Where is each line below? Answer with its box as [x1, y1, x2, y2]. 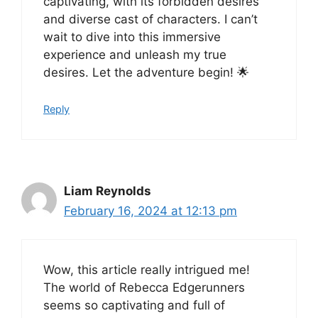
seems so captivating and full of [43, 298, 225, 313]
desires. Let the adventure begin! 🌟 [43, 65, 249, 80]
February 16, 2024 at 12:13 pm [64, 203, 237, 218]
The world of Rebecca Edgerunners [43, 280, 245, 295]
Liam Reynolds [64, 183, 151, 198]
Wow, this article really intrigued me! [43, 263, 250, 278]
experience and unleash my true [43, 48, 226, 62]
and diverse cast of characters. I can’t [43, 12, 258, 27]
